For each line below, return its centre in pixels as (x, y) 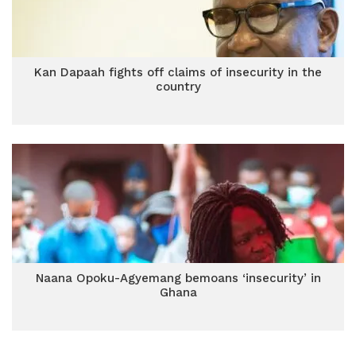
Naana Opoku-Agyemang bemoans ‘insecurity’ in (178, 278)
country (178, 87)
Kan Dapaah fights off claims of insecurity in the (178, 72)
